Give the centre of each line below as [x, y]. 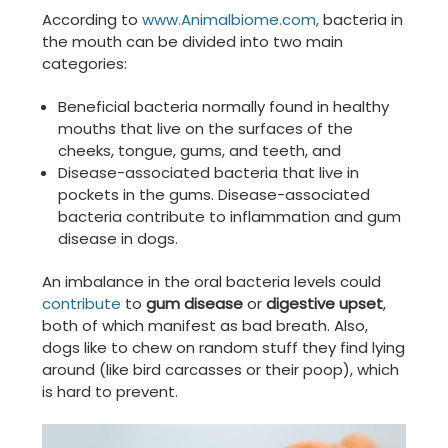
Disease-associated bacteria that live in [209, 173]
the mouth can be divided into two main [192, 42]
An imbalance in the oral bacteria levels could [211, 282]
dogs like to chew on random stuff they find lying [223, 348]
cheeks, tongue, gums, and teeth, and [200, 151]
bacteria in [361, 20]
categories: [84, 64]
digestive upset [324, 304]
